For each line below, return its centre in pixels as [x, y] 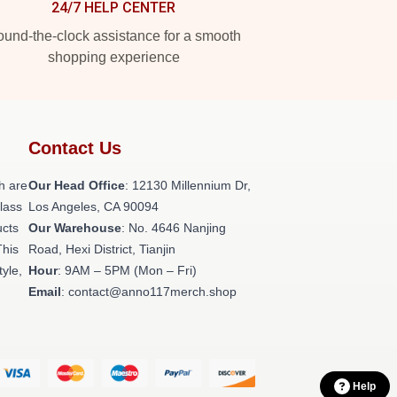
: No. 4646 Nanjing [174, 228]
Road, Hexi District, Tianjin [102, 249]
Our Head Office [77, 185]
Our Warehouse [75, 228]
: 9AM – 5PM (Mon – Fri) [127, 270]
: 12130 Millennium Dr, [188, 185]
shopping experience [113, 57]
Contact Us [75, 148]
